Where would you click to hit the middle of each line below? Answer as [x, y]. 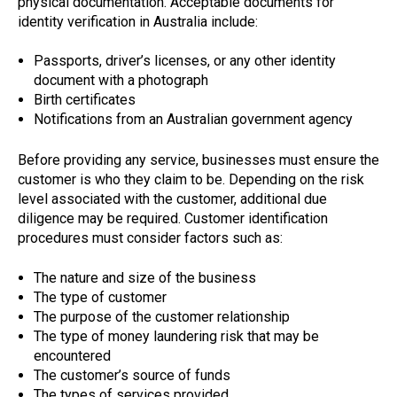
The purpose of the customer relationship [161, 316]
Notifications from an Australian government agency [193, 120]
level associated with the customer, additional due [172, 199]
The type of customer [100, 297]
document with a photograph [121, 81]
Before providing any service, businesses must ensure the [198, 160]
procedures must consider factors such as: [150, 238]
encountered [72, 355]
